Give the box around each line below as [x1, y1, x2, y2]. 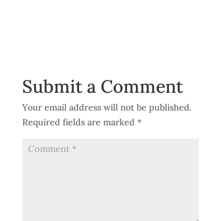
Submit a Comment [22, 74, 183, 98]
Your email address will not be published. [22, 101, 191, 113]
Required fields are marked [22, 116, 137, 128]
